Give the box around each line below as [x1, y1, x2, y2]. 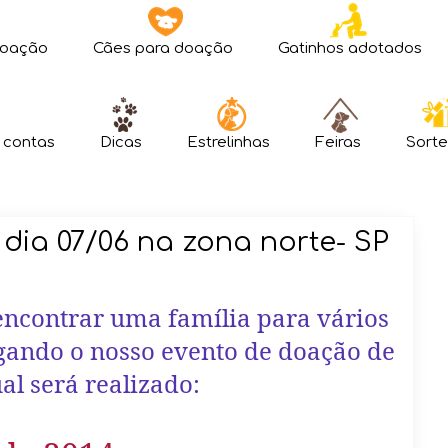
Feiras [315, 134, 361, 151]
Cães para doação [93, 40, 233, 57]
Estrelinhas [187, 134, 270, 151]
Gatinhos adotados [278, 40, 422, 57]
